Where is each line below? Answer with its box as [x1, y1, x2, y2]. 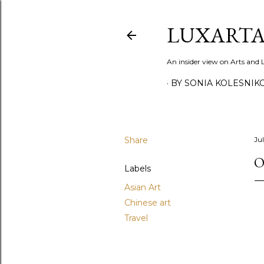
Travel [124, 213, 148, 223]
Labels [124, 163, 151, 174]
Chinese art [124, 197, 171, 208]
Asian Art [124, 182, 161, 193]
